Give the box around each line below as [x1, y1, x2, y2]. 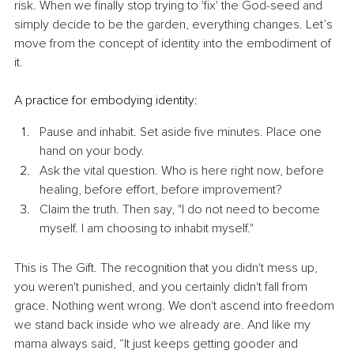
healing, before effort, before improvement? [40, 182, 282, 198]
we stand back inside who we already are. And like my [14, 316, 314, 333]
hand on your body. [40, 143, 148, 160]
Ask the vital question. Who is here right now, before [40, 163, 327, 179]
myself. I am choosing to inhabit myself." [40, 220, 257, 237]
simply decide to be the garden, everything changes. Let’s [14, 17, 336, 33]
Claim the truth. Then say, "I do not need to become [40, 201, 323, 218]
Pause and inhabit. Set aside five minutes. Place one [40, 124, 325, 141]
